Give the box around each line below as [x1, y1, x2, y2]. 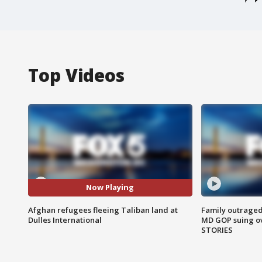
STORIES [201, 224, 233, 235]
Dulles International [28, 214, 102, 225]
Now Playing [86, 182, 135, 193]
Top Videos [28, 63, 125, 87]
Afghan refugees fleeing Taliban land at [28, 204, 178, 215]
